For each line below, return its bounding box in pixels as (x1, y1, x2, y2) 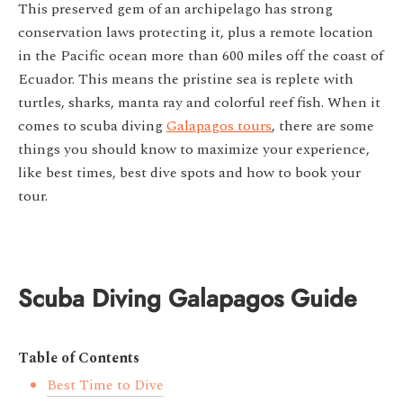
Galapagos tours (166, 115, 272, 138)
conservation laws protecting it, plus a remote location (18, 22, 373, 44)
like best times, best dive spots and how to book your (18, 162, 361, 184)
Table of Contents (18, 347, 139, 370)
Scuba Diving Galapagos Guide (18, 282, 357, 317)
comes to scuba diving (18, 115, 166, 138)
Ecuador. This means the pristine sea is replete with (18, 68, 354, 91)
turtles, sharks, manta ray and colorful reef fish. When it (18, 92, 381, 114)
